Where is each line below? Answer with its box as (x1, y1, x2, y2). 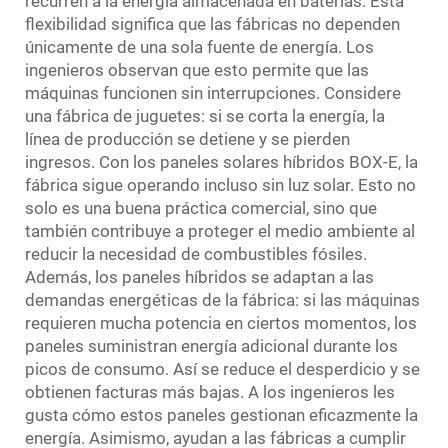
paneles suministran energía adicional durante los (25, 335, 398, 356)
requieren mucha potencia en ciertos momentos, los (25, 312, 417, 333)
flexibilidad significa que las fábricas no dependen (25, 13, 400, 34)
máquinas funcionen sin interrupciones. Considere (25, 82, 401, 103)
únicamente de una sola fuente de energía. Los (25, 36, 374, 57)
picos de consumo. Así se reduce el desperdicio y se (25, 358, 420, 379)
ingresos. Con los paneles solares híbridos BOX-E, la (25, 151, 418, 172)
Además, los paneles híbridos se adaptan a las (25, 266, 374, 287)
